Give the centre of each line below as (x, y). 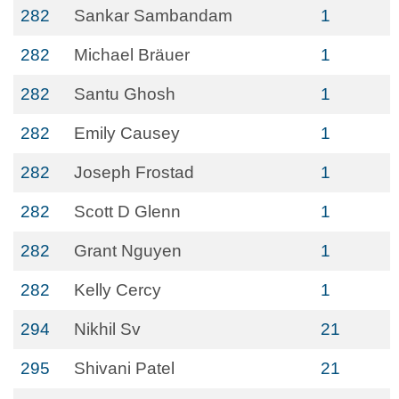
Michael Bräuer (132, 55)
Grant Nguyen (128, 251)
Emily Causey (127, 133)
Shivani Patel (124, 368)
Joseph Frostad (134, 172)
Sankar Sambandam (153, 16)
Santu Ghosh (125, 94)
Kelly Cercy (118, 290)
